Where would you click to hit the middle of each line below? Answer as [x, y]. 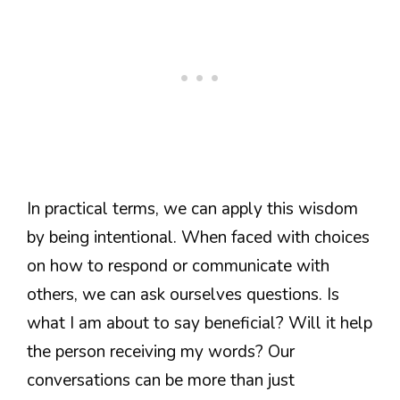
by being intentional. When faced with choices [198, 238]
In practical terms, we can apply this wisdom [192, 209]
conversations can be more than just [161, 381]
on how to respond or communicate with [178, 267]
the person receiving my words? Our [161, 352]
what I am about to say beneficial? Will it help [200, 324]
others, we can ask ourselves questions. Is [183, 295]
